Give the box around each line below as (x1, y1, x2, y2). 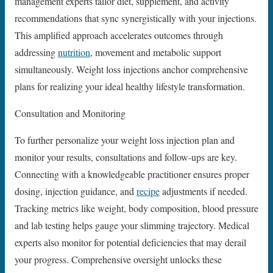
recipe (136, 185, 160, 198)
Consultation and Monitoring (15, 107, 126, 120)
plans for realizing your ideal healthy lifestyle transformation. (15, 80, 245, 93)
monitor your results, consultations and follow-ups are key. (15, 151, 237, 164)
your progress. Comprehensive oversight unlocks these (15, 253, 222, 266)
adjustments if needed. (160, 185, 247, 198)
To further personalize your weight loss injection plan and (15, 133, 235, 147)
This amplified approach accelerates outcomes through (15, 29, 223, 42)
